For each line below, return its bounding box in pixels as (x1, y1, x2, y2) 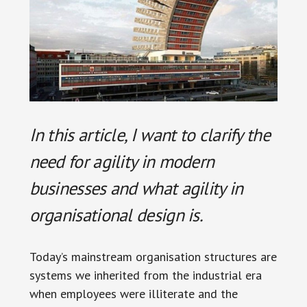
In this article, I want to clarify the (29, 123, 270, 146)
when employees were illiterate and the (29, 285, 238, 302)
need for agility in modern (29, 149, 214, 173)
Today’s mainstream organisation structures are (29, 248, 277, 265)
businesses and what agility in (29, 176, 243, 199)
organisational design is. (29, 203, 204, 226)
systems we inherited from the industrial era (29, 267, 262, 283)
